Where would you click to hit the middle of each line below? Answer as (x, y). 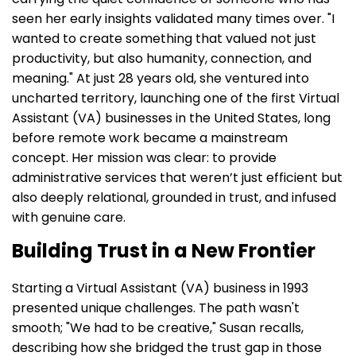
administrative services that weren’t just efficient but (177, 177)
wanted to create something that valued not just (164, 38)
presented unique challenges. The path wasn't (156, 308)
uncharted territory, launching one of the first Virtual (176, 98)
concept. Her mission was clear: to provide (144, 157)
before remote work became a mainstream (150, 137)
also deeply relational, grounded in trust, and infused (174, 197)
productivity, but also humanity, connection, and (162, 58)
